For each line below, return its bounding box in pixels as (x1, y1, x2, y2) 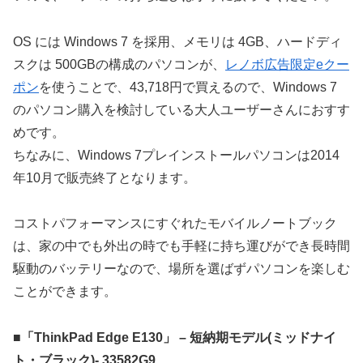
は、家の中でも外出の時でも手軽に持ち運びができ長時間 (13, 239, 350, 254)
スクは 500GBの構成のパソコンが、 (13, 57, 225, 71)
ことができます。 (13, 284, 117, 299)
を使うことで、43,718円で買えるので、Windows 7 (39, 79, 337, 94)
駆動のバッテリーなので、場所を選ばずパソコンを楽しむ (13, 262, 350, 276)
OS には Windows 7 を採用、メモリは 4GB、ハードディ (13, 34, 342, 49)
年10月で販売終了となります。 (13, 170, 196, 185)
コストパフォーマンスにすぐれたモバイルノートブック (13, 216, 337, 231)
